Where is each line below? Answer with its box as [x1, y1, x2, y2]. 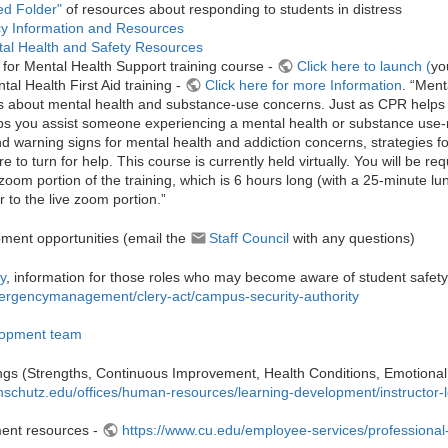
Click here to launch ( [296, 58, 431, 75]
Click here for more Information [204, 77, 402, 94]
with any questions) [289, 229, 416, 246]
